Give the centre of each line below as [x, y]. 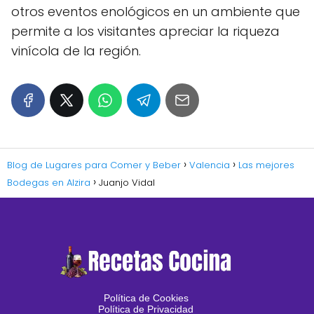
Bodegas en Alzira [49, 182]
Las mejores [266, 165]
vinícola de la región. [76, 50]
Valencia [210, 165]
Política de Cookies [146, 298]
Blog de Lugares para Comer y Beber [94, 165]
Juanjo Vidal [127, 182]
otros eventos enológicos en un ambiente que [156, 11]
